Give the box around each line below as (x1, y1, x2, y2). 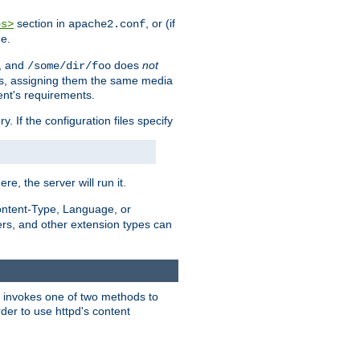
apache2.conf (68, 18, 145, 31)
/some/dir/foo (27, 59, 111, 73)
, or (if (145, 17, 175, 31)
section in (14, 17, 68, 31)
